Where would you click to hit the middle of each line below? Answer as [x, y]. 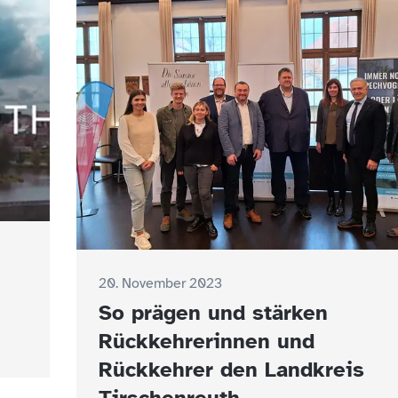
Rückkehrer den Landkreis [231, 370]
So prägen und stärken [213, 313]
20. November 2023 [160, 283]
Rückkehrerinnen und [207, 341]
